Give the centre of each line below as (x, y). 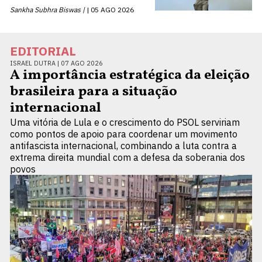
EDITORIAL (43, 51)
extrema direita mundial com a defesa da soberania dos (127, 158)
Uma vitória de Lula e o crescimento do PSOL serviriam (125, 123)
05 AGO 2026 (112, 9)
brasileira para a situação (94, 92)
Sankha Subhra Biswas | (47, 9)
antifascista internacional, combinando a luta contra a (123, 146)
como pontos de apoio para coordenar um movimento (124, 134)
